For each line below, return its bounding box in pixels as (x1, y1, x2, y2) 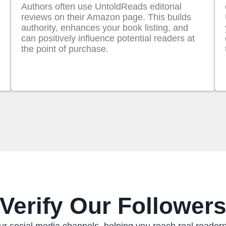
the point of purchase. (21, 44, 109, 54)
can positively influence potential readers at (21, 33, 195, 43)
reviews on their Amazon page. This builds (21, 12, 192, 22)
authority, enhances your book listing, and (21, 23, 189, 33)
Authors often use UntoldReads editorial (21, 2, 182, 12)
